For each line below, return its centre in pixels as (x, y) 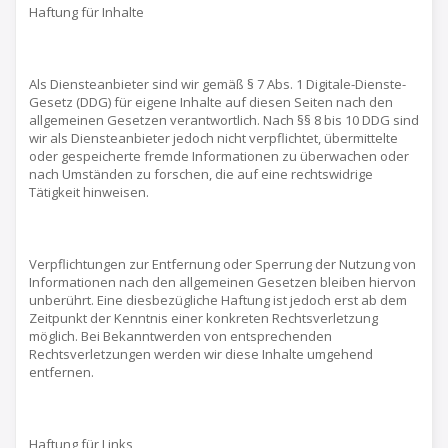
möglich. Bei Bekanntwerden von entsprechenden (180, 336)
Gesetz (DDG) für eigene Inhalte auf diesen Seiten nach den (211, 102)
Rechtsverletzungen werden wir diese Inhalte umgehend (201, 354)
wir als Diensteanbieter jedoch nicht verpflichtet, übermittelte (213, 138)
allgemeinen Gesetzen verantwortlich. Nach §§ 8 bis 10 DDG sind (224, 120)
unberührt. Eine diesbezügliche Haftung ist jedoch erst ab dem (218, 300)
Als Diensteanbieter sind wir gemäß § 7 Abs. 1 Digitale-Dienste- (217, 84)
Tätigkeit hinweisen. (89, 192)
